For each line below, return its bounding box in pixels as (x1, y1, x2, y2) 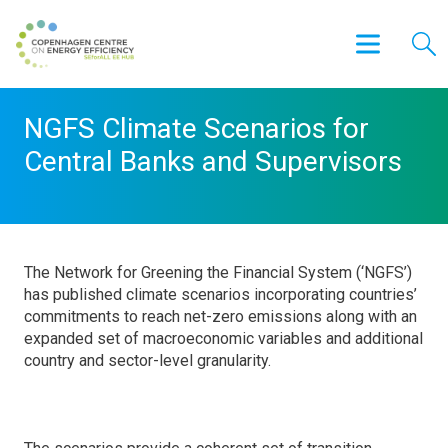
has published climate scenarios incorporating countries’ (24, 285, 417, 304)
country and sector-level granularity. (24, 351, 271, 370)
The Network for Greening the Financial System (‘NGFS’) (24, 263, 412, 282)
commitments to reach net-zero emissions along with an (24, 307, 417, 326)
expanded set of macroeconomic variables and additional (24, 329, 423, 348)
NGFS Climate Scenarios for (24, 112, 369, 145)
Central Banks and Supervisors (24, 145, 402, 178)
